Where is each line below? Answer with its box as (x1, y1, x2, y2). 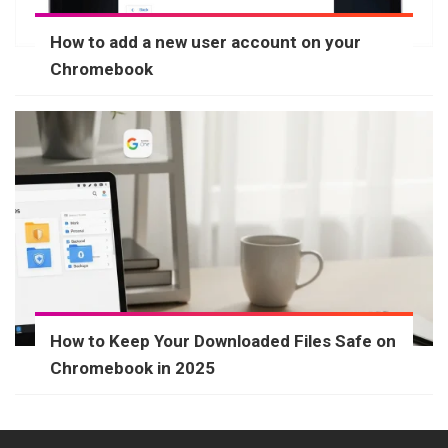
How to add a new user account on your (50, 32, 361, 53)
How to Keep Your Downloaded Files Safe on (50, 331, 396, 352)
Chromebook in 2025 (50, 358, 215, 379)
